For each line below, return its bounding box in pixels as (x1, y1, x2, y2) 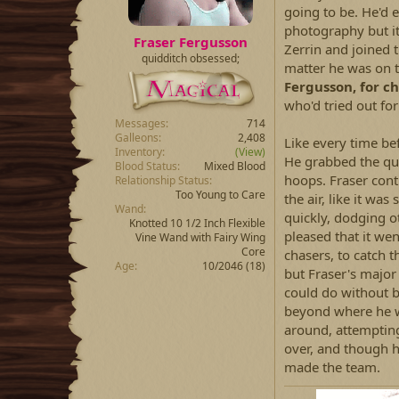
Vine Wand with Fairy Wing (135, 229, 265, 245)
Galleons (115, 129, 159, 145)
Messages (115, 115, 166, 131)
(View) (235, 143, 265, 159)
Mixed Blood (204, 158, 265, 174)
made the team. (284, 358, 380, 377)
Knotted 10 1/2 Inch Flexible (129, 215, 265, 231)
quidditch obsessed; (141, 50, 240, 66)
